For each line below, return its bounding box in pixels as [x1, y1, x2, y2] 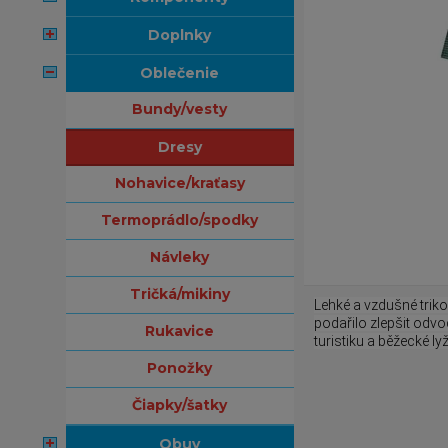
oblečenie [153, 64, 220, 82]
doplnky [160, 26, 212, 44]
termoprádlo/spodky [111, 211, 259, 229]
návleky [161, 248, 210, 266]
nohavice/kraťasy [125, 174, 245, 192]
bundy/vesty [143, 100, 228, 118]
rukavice [155, 322, 215, 340]
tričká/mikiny [140, 285, 230, 303]
